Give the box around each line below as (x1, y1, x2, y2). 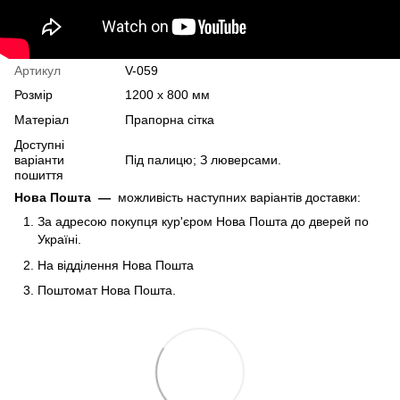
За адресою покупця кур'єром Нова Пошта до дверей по (37, 214, 369, 229)
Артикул (14, 63, 61, 79)
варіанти (14, 153, 64, 168)
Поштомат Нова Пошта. (37, 283, 176, 298)
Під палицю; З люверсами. (125, 153, 281, 168)
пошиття (14, 168, 63, 183)
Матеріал (14, 112, 69, 128)
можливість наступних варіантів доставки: (111, 190, 361, 205)
